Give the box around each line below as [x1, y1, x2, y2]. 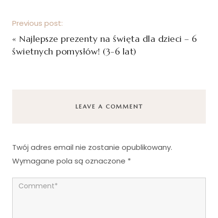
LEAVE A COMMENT [75, 103, 143, 110]
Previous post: [12, 18, 63, 29]
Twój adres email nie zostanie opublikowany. [12, 142, 172, 153]
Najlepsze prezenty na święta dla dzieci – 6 [19, 33, 197, 45]
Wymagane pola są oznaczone [12, 156, 127, 166]
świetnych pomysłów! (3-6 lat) [12, 46, 137, 57]
